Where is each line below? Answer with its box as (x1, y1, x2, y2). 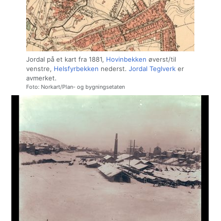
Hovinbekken (106, 55, 147, 63)
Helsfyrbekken (53, 64, 99, 73)
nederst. (98, 64, 129, 73)
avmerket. (26, 74, 57, 82)
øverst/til (146, 55, 176, 63)
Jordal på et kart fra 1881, (26, 55, 106, 63)
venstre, (26, 64, 54, 73)
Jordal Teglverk (128, 64, 176, 73)
